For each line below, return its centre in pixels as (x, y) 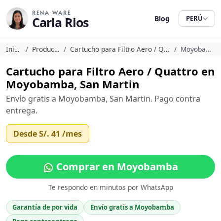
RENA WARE (52, 13)
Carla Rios (60, 22)
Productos (43, 49)
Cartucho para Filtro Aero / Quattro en (110, 71)
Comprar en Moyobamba (116, 166)
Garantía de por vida (45, 207)
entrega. (22, 110)
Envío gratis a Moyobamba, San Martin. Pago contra (103, 99)
